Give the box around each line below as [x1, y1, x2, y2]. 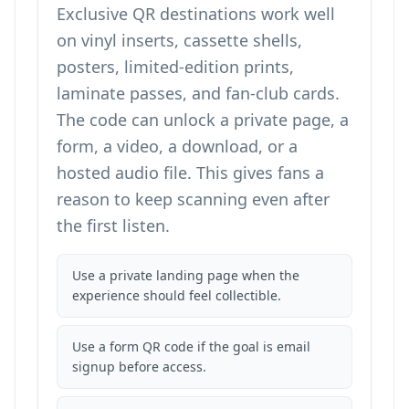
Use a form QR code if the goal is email [72, 338, 310, 355]
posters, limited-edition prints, [57, 56, 294, 78]
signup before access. [72, 358, 206, 375]
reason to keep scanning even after [57, 188, 330, 210]
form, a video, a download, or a [57, 135, 298, 157]
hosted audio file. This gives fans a [57, 162, 324, 184]
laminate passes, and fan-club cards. [57, 82, 340, 104]
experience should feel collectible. [72, 287, 281, 304]
